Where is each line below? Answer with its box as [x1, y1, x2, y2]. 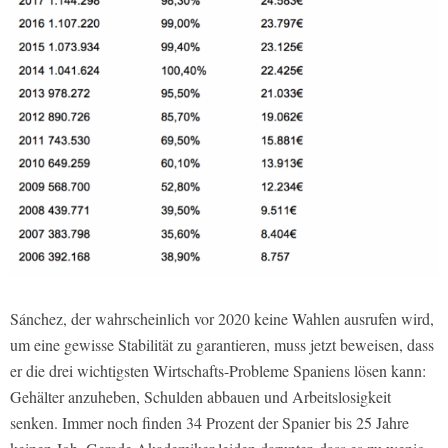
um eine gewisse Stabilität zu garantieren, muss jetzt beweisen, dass [10, 333, 434, 355]
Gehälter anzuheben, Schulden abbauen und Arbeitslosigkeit [10, 385, 391, 407]
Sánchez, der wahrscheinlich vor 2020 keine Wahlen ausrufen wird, [10, 307, 434, 329]
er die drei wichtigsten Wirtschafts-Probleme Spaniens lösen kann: [10, 359, 426, 381]
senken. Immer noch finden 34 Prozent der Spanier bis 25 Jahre [10, 411, 409, 433]
